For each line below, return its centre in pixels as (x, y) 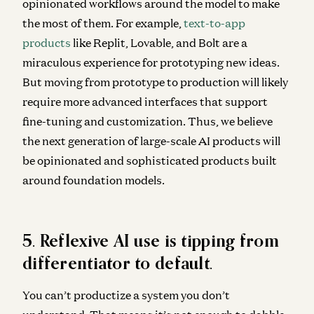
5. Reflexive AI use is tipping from (151, 240)
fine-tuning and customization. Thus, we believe (148, 121)
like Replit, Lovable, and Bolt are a (159, 42)
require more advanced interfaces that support (145, 101)
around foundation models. (94, 180)
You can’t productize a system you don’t (126, 295)
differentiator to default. (118, 262)
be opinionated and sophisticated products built (150, 160)
